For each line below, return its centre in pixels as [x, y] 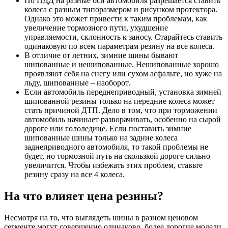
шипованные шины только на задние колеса [101, 138]
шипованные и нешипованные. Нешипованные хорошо [122, 65]
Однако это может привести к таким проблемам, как [116, 19]
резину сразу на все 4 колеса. [75, 175]
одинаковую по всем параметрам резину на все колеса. [119, 46]
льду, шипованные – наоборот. [77, 83]
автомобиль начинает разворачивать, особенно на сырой [123, 120]
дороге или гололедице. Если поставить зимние [108, 129]
